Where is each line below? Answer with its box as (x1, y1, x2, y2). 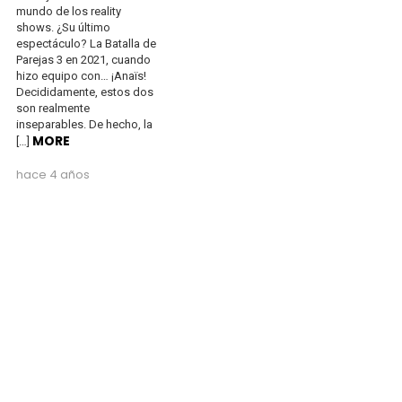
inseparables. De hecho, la (16, 117, 153, 131)
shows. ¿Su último (16, 20, 110, 34)
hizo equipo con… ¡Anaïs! (16, 68, 146, 83)
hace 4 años (16, 165, 90, 183)
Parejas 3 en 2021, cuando (16, 52, 151, 66)
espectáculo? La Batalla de (16, 36, 156, 50)
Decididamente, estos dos (16, 84, 153, 99)
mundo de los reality (16, 4, 121, 18)
